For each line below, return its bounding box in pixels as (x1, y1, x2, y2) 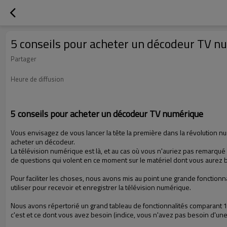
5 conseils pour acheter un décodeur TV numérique (11, 107, 203, 121)
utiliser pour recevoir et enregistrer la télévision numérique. (11, 182, 191, 193)
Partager (11, 54, 36, 64)
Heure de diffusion (11, 74, 64, 84)
